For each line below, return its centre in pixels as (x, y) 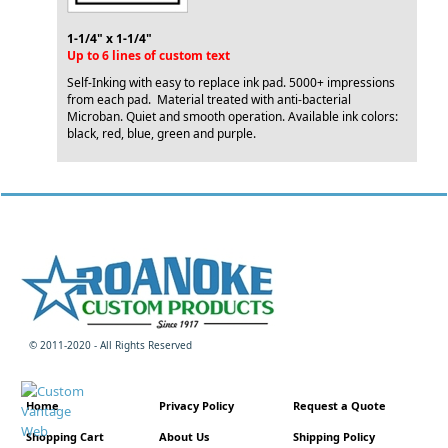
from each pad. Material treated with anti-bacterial (209, 99)
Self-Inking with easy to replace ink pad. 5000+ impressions (231, 82)
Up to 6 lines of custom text (148, 55)
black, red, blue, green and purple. (161, 133)
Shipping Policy (333, 436)
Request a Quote (339, 405)
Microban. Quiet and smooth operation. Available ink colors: (232, 116)
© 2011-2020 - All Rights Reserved (110, 345)
